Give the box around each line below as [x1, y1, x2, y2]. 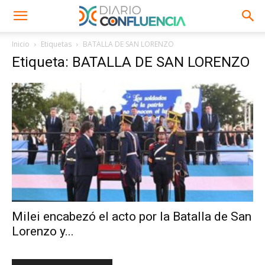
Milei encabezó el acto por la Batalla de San [12, 209, 251, 224]
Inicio [12, 39, 30, 49]
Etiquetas [41, 39, 72, 49]
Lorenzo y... [12, 224, 74, 239]
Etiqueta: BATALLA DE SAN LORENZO [12, 54, 250, 70]
